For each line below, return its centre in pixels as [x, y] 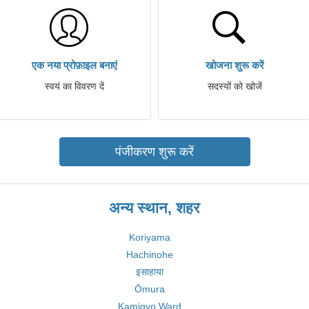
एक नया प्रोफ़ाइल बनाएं [74, 65]
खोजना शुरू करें [235, 65]
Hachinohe [149, 255]
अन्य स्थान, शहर [154, 208]
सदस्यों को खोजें [235, 86]
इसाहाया [149, 272]
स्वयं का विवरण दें [74, 86]
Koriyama [149, 237]
